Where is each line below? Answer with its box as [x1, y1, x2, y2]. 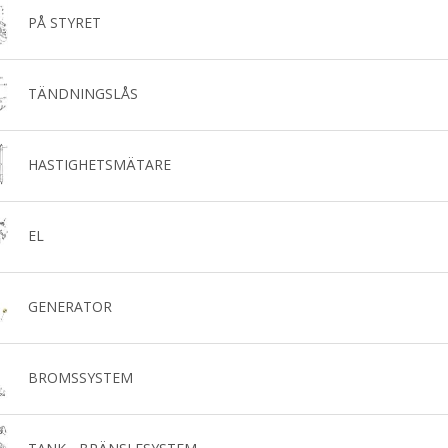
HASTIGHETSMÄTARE [27, 154, 171, 174]
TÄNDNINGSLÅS [27, 83, 138, 103]
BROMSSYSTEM [27, 367, 133, 387]
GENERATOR [27, 296, 112, 316]
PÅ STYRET [27, 12, 101, 32]
